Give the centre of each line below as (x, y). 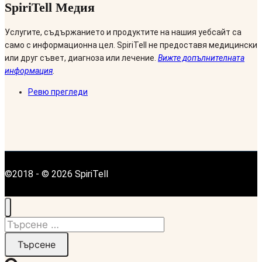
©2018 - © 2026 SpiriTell (56, 174)
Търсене (20, 223)
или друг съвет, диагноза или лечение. (81, 58)
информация (29, 71)
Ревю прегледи (58, 92)
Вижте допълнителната (201, 58)
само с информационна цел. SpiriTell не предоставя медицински (131, 45)
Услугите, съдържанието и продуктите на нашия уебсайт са (123, 32)
